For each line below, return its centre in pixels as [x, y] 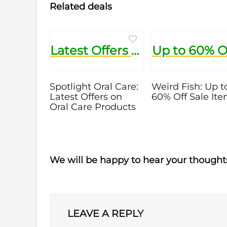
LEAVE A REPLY [105, 214]
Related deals [81, 7]
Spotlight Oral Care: [94, 86]
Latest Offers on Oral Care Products [136, 50]
